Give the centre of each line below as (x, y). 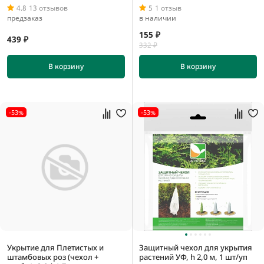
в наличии (158, 18)
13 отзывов (48, 8)
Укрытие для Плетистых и (55, 248)
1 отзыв (168, 8)
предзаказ (25, 18)
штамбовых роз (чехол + (53, 257)
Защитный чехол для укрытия (196, 248)
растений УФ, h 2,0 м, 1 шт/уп (193, 257)
